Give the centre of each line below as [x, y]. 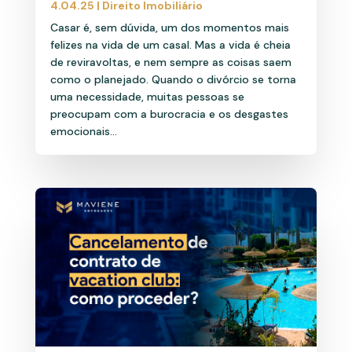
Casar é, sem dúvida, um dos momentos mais [169, 28]
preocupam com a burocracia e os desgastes [169, 114]
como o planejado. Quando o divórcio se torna [173, 80]
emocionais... [83, 132]
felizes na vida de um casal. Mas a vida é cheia [170, 45]
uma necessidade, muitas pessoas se [147, 97]
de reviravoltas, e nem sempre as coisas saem [170, 62]
